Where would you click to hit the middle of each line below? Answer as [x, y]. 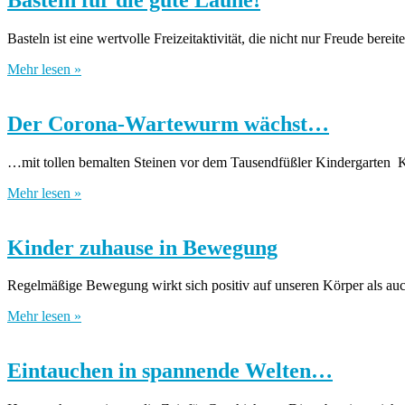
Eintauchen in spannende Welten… [170, 371]
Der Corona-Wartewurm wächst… [168, 123]
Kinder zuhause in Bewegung [142, 247]
